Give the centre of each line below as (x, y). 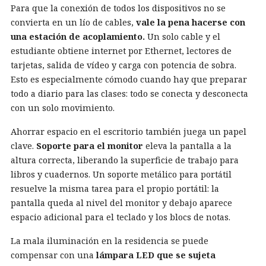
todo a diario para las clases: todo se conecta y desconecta (129, 94)
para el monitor (107, 146)
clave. (23, 146)
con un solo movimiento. (63, 108)
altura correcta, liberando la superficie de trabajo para (125, 160)
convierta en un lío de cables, (73, 22)
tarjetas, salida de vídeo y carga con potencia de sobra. (123, 65)
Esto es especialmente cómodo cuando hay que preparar (129, 79)
